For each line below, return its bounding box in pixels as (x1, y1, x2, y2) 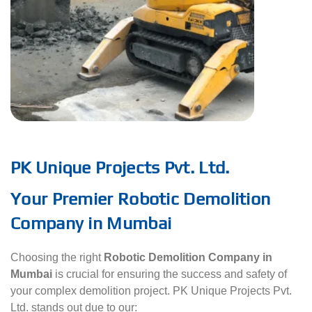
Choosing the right (10, 251, 104, 264)
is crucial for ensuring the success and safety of (55, 268, 287, 281)
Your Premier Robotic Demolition (10, 188, 271, 209)
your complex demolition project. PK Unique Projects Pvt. (10, 285, 292, 297)
